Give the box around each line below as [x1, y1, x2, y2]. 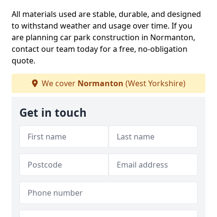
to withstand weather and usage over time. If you [12, 20, 192, 31]
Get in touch [19, 105, 87, 120]
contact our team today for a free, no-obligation [12, 44, 187, 54]
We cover [39, 78, 77, 89]
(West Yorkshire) [123, 78, 186, 89]
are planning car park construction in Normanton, [12, 32, 195, 43]
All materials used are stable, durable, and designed [12, 9, 201, 19]
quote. [12, 55, 35, 66]
